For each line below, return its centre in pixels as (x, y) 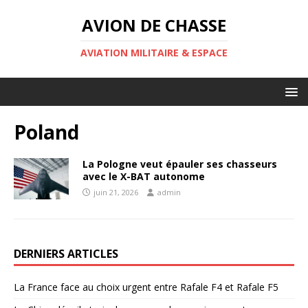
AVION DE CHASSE (154, 25)
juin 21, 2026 (116, 192)
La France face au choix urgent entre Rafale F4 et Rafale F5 (146, 287)
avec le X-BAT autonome (144, 176)
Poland (46, 132)
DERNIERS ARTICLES (66, 254)
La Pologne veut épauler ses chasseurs (180, 164)
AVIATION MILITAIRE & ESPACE (154, 53)
